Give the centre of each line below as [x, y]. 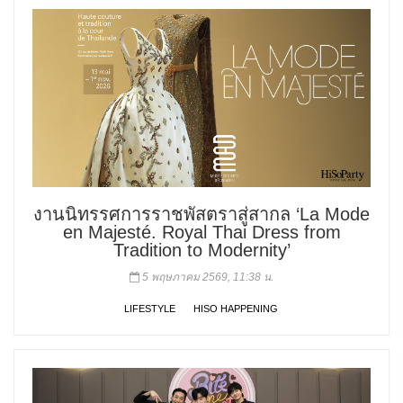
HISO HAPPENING [235, 308]
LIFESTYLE [149, 308]
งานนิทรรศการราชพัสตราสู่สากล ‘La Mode [201, 214]
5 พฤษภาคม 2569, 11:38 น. [206, 277]
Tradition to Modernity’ [201, 250]
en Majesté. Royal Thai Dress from [201, 232]
